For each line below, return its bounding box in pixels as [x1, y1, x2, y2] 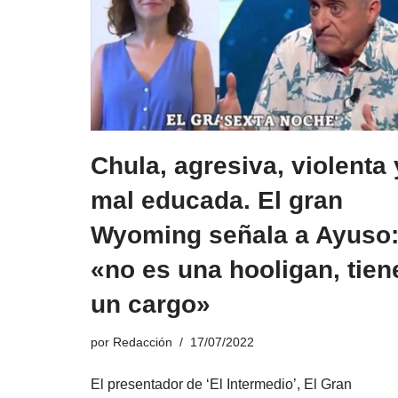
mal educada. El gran [91, 186, 343, 214]
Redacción [113, 334, 172, 349]
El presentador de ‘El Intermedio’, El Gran [91, 376, 352, 392]
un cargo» [91, 290, 211, 318]
